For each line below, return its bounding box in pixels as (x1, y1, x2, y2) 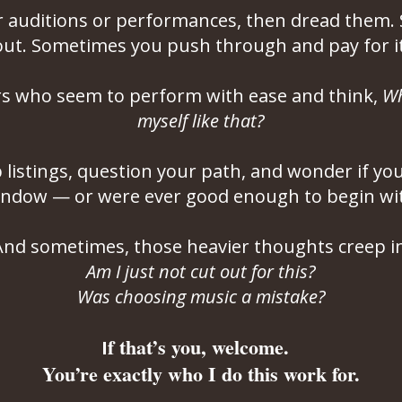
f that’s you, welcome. (108, 332, 301, 362)
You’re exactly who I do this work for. (42, 359, 360, 389)
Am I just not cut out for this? (86, 259, 316, 284)
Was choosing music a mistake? (76, 284, 326, 309)
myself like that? (137, 109, 265, 133)
